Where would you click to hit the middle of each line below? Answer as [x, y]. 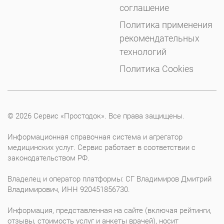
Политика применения [166, 24]
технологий [143, 51]
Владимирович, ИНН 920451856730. [69, 189]
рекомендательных [159, 38]
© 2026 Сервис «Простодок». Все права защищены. [96, 116]
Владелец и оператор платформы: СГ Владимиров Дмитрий [109, 179]
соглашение [144, 7]
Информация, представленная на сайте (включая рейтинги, [109, 210]
